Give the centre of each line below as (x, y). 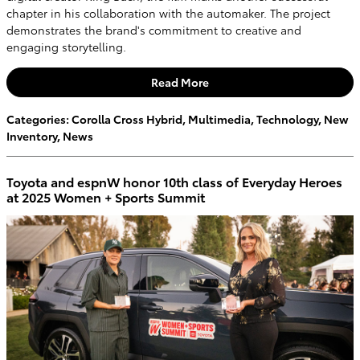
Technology (287, 119)
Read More (180, 82)
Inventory (32, 136)
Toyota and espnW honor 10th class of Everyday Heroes (174, 182)
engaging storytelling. (66, 46)
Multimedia (219, 119)
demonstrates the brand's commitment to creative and (154, 29)
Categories (36, 119)
